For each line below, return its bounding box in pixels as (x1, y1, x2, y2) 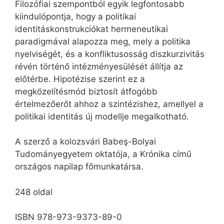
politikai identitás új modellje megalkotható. (15, 111, 189, 121)
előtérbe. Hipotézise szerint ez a (15, 73, 145, 84)
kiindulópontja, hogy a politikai (15, 11, 136, 21)
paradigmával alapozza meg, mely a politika (15, 36, 190, 46)
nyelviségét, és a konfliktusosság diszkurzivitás (15, 48, 204, 59)
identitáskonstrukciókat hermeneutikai (15, 23, 168, 34)
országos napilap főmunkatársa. (15, 161, 143, 172)
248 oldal (15, 186, 52, 197)
